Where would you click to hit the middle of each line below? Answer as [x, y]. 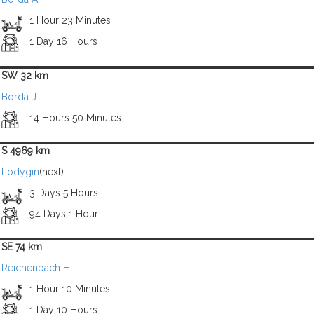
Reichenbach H [36, 268]
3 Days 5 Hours [63, 193]
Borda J [19, 97]
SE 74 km [22, 247]
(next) [52, 172]
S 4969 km [26, 151]
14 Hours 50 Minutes [75, 118]
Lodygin [20, 172]
